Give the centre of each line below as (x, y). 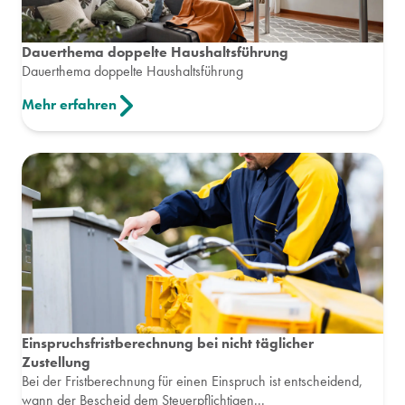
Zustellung (56, 363)
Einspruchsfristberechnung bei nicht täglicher (168, 344)
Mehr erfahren (69, 104)
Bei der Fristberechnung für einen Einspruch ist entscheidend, (192, 381)
